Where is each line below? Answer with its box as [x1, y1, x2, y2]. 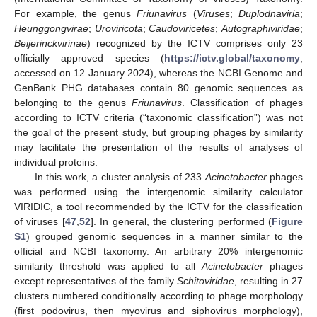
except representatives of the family [14, 275, 177, 287]
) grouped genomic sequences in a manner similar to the [26, 231, 303, 243]
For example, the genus [14, 8, 137, 20]
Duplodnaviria [238, 8, 300, 20]
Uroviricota [94, 23, 143, 35]
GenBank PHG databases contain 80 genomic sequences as [14, 82, 303, 94]
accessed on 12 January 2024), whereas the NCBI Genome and [14, 67, 303, 79]
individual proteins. [14, 156, 98, 168]
